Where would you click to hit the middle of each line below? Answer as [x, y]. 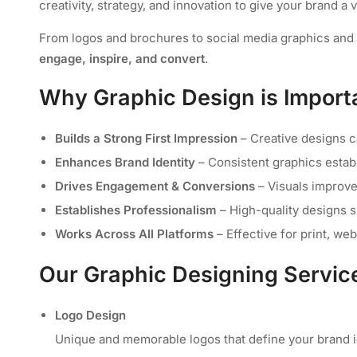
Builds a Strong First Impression [146, 138]
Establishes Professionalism [136, 210]
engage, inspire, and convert [122, 58]
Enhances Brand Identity [125, 162]
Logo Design [90, 315]
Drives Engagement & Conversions [155, 186]
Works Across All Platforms [134, 233]
